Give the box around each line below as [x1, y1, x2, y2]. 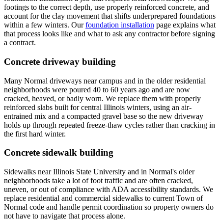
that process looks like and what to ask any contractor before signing [4, 29, 215, 38]
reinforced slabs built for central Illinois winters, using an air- [4, 103, 192, 111]
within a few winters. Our [4, 21, 83, 29]
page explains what [156, 21, 216, 29]
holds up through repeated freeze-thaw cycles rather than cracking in [4, 120, 215, 129]
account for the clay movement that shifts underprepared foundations [4, 12, 216, 21]
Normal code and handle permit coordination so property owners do [4, 202, 214, 211]
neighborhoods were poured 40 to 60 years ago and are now [4, 85, 190, 94]
